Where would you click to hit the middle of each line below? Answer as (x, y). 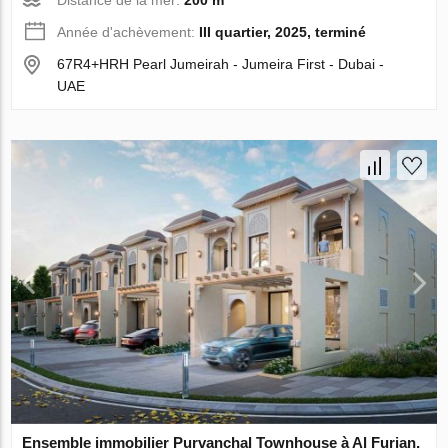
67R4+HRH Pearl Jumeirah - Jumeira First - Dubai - (221, 64)
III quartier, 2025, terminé (283, 32)
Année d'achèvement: (128, 32)
